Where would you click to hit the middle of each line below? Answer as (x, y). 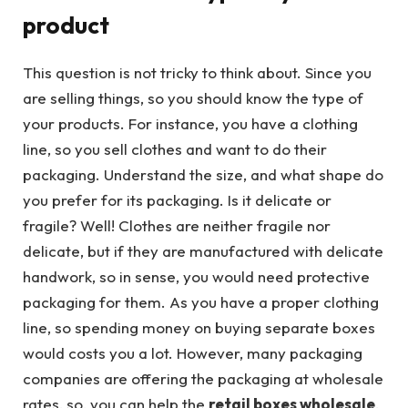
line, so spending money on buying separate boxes (199, 328)
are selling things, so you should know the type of (193, 98)
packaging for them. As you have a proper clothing (201, 302)
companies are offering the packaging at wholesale (203, 379)
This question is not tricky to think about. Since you (197, 73)
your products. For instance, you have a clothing (190, 124)
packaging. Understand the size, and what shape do (203, 175)
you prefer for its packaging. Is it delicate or (177, 200)
